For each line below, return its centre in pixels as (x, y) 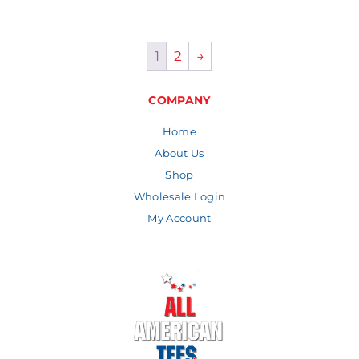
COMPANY (179, 101)
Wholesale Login (179, 197)
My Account (179, 218)
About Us (179, 153)
